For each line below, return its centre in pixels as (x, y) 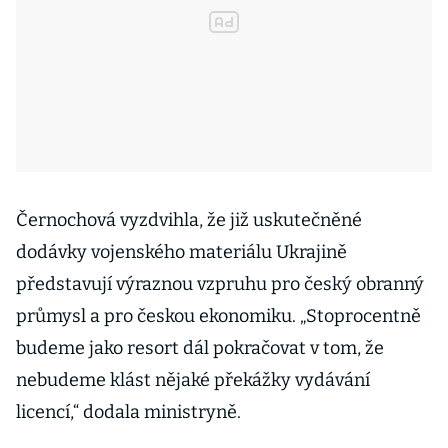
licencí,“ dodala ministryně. (128, 412)
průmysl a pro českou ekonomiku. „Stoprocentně (218, 316)
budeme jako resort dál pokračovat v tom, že (200, 348)
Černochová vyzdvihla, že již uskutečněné (189, 220)
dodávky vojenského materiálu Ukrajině (181, 252)
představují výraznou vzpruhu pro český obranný (220, 284)
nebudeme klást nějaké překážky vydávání (193, 380)
